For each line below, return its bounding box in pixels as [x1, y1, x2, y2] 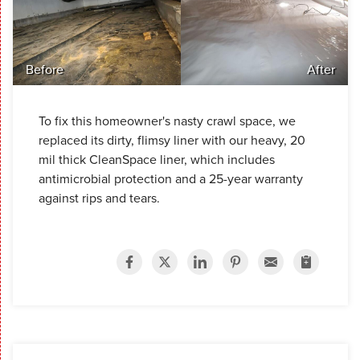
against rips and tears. [39, 188, 163, 207]
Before [26, 59, 63, 78]
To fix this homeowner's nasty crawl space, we [39, 111, 296, 129]
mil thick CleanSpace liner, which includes [39, 149, 275, 168]
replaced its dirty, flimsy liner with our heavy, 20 [39, 130, 305, 149]
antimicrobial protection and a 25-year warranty [39, 169, 303, 187]
